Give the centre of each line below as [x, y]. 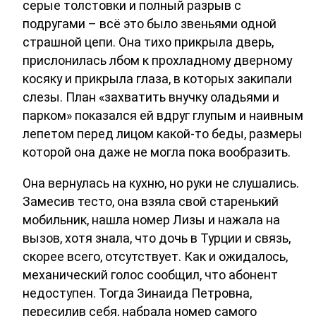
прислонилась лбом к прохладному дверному [157, 61]
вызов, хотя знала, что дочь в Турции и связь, [157, 238]
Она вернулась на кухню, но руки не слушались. [161, 183]
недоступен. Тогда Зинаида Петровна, [137, 293]
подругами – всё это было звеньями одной [150, 24]
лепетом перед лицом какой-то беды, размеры [163, 134]
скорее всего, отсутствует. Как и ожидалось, [155, 256]
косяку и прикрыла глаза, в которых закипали [157, 79]
